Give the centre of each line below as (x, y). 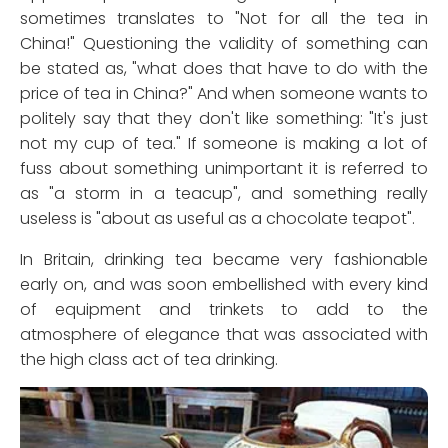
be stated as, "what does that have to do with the (224, 69)
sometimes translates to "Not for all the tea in (224, 19)
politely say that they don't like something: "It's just (224, 119)
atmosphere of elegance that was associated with (224, 335)
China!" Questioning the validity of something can (224, 44)
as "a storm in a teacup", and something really (224, 194)
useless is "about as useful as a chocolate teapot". (217, 219)
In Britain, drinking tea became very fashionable (224, 260)
